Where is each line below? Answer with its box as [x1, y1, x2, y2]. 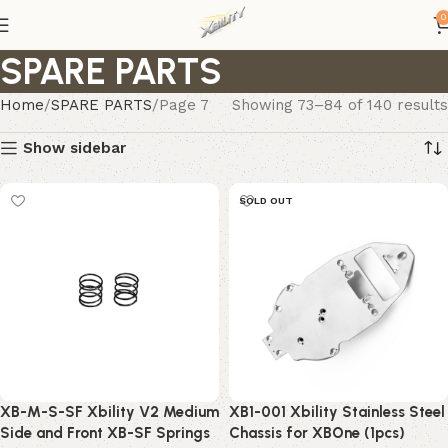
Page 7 [159, 96, 209, 114]
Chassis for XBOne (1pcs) [229, 424, 405, 442]
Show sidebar [23, 138, 127, 157]
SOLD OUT [239, 195, 293, 206]
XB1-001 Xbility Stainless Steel [229, 403, 445, 421]
